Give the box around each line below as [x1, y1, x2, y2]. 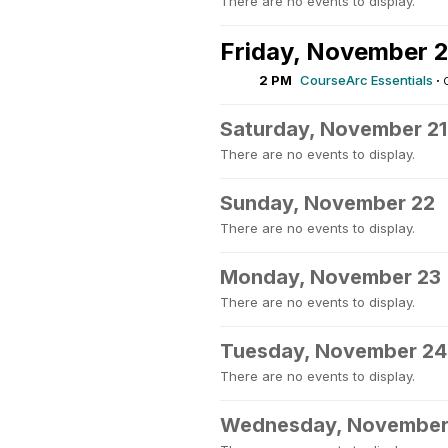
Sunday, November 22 [220, 191, 435, 215]
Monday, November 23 [220, 265, 441, 289]
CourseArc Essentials [300, 72, 433, 88]
